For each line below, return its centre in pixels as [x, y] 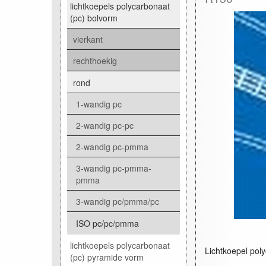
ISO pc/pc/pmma [107, 223]
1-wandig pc [99, 104]
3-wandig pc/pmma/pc [118, 201]
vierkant [88, 39]
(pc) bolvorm [94, 18]
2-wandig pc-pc [105, 125]
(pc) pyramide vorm [107, 257]
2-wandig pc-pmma [112, 146]
